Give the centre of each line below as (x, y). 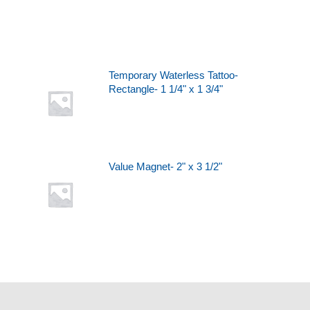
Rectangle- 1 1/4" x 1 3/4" (165, 89)
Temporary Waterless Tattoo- (173, 75)
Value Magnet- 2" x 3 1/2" (165, 166)
